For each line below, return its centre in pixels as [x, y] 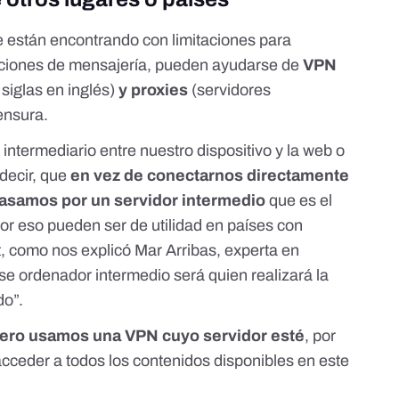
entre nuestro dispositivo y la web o [221, 151]
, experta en [258, 251]
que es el [299, 201]
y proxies [152, 90]
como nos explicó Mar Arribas [113, 251]
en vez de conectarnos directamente [210, 176]
